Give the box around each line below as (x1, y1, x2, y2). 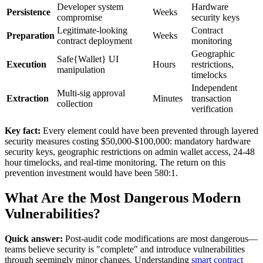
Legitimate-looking (57, 25, 127, 35)
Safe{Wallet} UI (57, 53, 119, 64)
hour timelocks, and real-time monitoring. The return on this (5, 157, 225, 167)
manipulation (57, 64, 105, 75)
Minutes (153, 93, 183, 103)
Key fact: (5, 125, 41, 136)
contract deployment (57, 35, 132, 46)
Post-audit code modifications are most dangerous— (63, 233, 258, 244)
